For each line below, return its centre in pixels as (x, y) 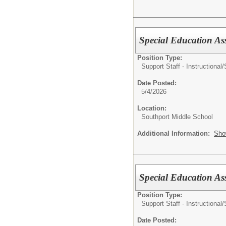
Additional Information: (176, 134)
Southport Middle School (177, 117)
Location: (152, 108)
